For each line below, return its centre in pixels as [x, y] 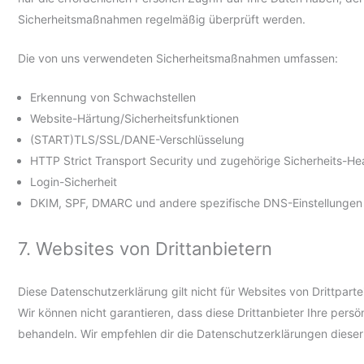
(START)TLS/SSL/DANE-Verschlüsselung [137, 140]
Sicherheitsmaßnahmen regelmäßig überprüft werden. [162, 19]
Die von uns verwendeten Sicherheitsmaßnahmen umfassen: [178, 58]
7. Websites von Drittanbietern [145, 248]
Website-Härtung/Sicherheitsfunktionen [134, 119]
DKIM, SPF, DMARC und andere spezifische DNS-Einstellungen [196, 203]
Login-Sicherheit [74, 182]
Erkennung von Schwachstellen [113, 97]
